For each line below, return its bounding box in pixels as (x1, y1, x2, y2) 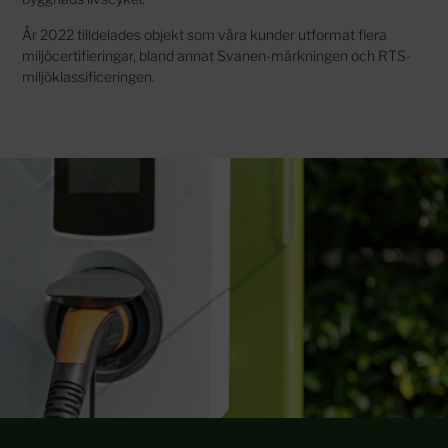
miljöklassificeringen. (22, 67, 159, 85)
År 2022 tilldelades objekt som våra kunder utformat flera (22, 25, 388, 43)
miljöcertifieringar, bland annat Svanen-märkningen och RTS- (22, 46, 412, 64)
